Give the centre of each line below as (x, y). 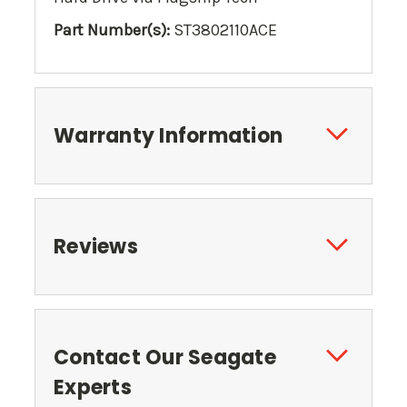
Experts (93, 388)
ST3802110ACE (223, 30)
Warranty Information (168, 136)
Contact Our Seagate (165, 358)
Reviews (96, 247)
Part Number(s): (112, 30)
